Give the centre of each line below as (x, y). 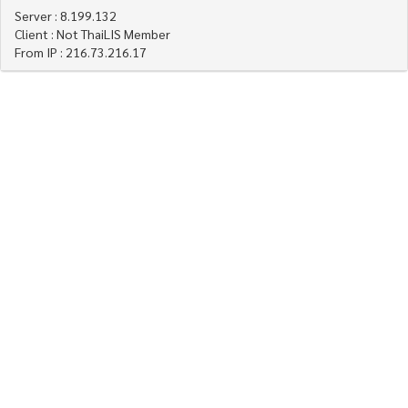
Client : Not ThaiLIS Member (92, 34)
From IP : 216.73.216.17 (81, 52)
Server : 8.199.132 (66, 15)
